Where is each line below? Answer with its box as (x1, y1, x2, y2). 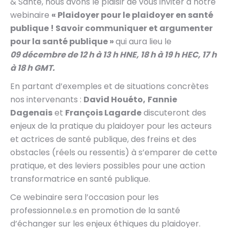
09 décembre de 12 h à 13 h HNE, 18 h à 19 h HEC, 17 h (10, 49, 217, 61)
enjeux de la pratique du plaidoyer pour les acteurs (10, 120, 212, 132)
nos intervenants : (10, 94, 83, 105)
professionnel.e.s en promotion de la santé (10, 205, 180, 216)
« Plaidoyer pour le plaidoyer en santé (51, 9, 213, 21)
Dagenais (10, 107, 52, 119)
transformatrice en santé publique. (10, 173, 150, 185)
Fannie (148, 94, 177, 105)
